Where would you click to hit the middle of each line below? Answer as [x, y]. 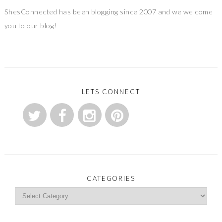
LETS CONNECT [111, 91]
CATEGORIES [111, 178]
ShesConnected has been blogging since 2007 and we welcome [109, 11]
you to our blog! [30, 25]
